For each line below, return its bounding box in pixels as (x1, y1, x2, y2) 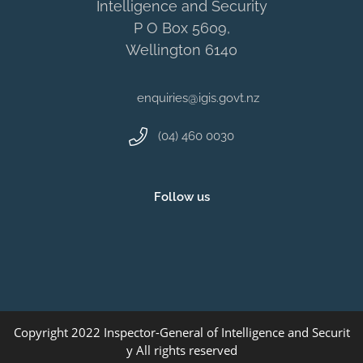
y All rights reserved (126, 342, 237, 359)
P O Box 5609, (133, 19, 230, 36)
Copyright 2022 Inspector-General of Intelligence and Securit (13, 324, 350, 341)
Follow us (153, 190, 210, 205)
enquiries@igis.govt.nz (137, 90, 260, 105)
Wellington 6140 (126, 41, 237, 58)
